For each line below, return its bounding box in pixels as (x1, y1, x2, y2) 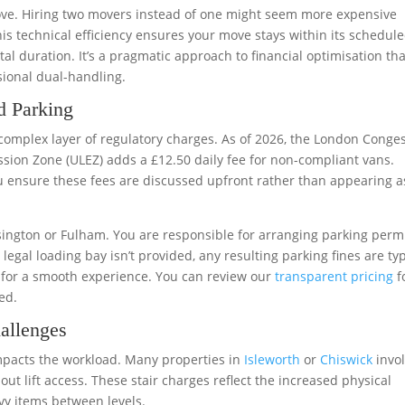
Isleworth (244, 351, 301, 368)
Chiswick (320, 351, 373, 368)
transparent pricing (275, 268, 394, 285)
